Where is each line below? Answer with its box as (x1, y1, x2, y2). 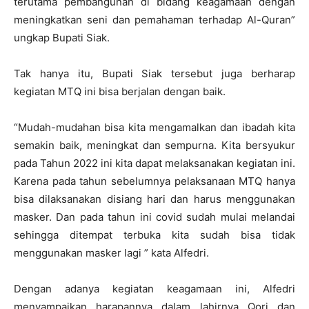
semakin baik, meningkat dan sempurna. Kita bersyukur (14, 139, 295, 152)
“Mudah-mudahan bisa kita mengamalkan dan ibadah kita (14, 121, 295, 134)
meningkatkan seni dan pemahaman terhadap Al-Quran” (14, 13, 295, 26)
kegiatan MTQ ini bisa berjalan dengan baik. (14, 85, 226, 98)
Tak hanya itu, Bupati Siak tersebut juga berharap (14, 67, 295, 80)
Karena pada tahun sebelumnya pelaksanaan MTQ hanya (14, 175, 295, 188)
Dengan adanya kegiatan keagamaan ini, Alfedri (14, 282, 295, 295)
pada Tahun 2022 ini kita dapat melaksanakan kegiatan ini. (14, 157, 295, 170)
